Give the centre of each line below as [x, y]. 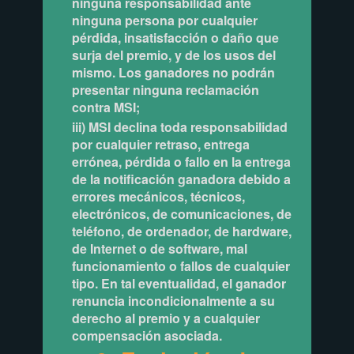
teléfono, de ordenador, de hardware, [181, 231]
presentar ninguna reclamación [165, 89]
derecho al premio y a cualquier [166, 318]
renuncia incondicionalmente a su [173, 300]
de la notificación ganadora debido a [181, 179]
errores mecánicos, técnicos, [158, 196]
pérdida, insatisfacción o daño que [175, 37]
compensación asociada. [147, 335]
